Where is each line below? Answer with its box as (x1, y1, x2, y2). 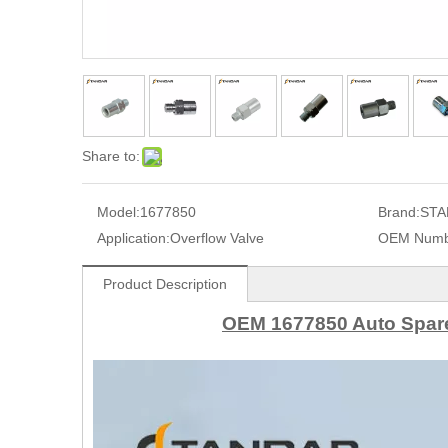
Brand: (377, 204, 420, 221)
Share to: (82, 148, 140, 165)
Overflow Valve (170, 230, 264, 247)
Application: (97, 230, 170, 247)
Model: (97, 204, 140, 221)
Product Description (103, 276, 227, 293)
